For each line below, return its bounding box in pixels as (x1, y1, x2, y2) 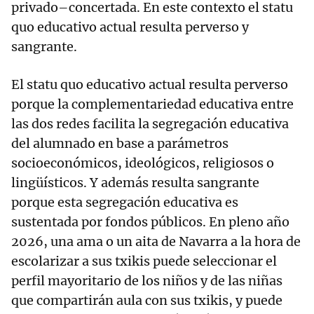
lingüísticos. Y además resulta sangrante (11, 175, 259, 191)
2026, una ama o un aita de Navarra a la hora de (11, 233, 301, 250)
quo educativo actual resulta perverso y (11, 19, 249, 36)
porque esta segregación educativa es (11, 194, 238, 211)
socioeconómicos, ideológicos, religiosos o (11, 155, 274, 172)
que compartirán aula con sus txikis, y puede (11, 292, 282, 309)
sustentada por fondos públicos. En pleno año (11, 214, 289, 231)
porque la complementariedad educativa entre (11, 96, 294, 113)
